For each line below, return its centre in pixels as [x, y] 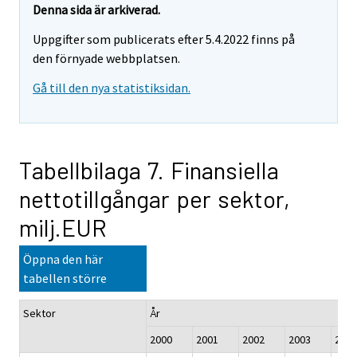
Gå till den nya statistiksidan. [112, 87]
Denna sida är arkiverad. [96, 10]
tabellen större [65, 278]
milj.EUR [63, 227]
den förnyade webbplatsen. [106, 59]
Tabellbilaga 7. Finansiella [149, 169]
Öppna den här [63, 259]
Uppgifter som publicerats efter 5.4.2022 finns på [164, 39]
